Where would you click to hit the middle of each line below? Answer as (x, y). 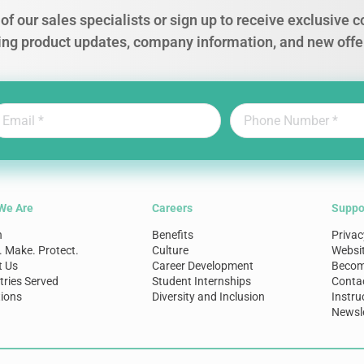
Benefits (172, 234)
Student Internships (201, 281)
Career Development (202, 265)
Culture (170, 250)
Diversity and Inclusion (208, 296)
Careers (172, 208)
